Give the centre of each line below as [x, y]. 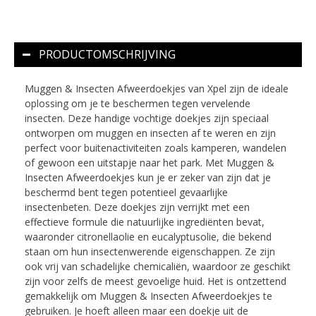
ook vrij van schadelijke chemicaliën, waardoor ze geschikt [158, 267]
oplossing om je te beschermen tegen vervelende [138, 104]
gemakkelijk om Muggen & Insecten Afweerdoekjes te [148, 296]
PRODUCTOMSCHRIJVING [107, 55]
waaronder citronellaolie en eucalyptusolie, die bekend [148, 237]
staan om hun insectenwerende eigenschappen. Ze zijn [150, 252]
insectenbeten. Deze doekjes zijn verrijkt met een [137, 207]
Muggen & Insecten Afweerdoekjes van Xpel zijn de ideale [157, 89]
